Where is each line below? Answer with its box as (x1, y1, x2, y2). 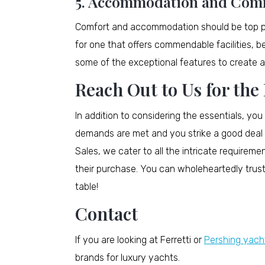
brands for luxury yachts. (75, 252, 180, 264)
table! (75, 181, 98, 193)
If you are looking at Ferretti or (75, 234, 204, 246)
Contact (75, 202, 138, 226)
